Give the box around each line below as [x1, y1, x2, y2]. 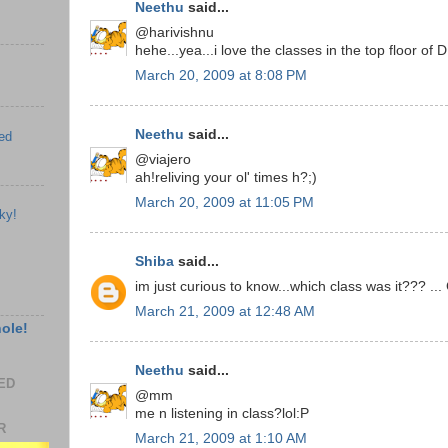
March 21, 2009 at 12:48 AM [135, 303, 315, 319]
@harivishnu [135, 25, 214, 41]
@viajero [135, 152, 191, 168]
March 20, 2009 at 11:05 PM [135, 194, 314, 210]
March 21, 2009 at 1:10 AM [135, 430, 307, 446]
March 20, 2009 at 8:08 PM [135, 67, 307, 83]
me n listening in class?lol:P [135, 406, 309, 422]
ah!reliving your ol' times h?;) [135, 170, 317, 186]
